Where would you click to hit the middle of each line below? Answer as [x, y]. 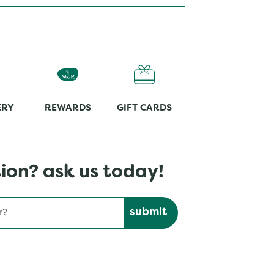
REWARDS [68, 108]
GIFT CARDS [144, 108]
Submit [141, 202]
